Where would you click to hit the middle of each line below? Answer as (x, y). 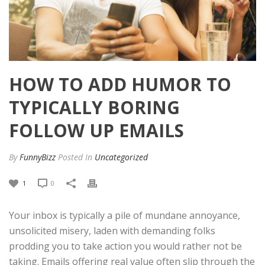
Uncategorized (121, 157)
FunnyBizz (38, 157)
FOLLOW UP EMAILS (96, 130)
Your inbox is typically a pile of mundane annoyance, (125, 215)
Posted (70, 157)
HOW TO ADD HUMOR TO (120, 84)
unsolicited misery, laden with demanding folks (112, 230)
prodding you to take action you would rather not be (125, 246)
